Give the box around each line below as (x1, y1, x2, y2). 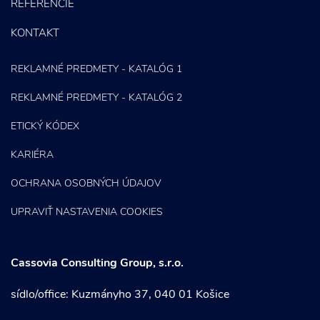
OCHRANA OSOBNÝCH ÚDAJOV (11, 179, 161, 189)
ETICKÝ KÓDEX (11, 121, 79, 132)
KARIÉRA (11, 150, 54, 161)
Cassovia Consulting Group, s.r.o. (11, 258, 184, 269)
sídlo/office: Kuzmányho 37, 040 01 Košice (11, 289, 229, 301)
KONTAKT (11, 29, 59, 39)
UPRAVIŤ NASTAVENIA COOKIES (11, 207, 163, 218)
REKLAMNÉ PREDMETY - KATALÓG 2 (11, 93, 182, 104)
